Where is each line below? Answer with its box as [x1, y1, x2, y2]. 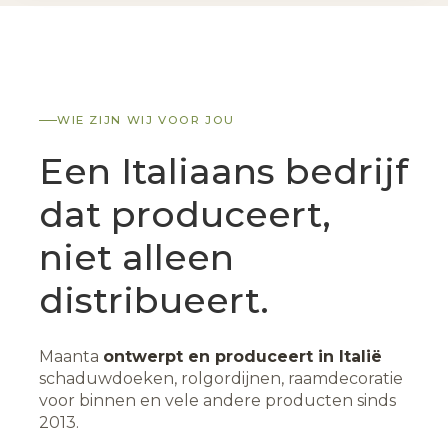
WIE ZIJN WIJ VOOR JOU [57, 113, 235, 128]
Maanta [39, 347, 103, 367]
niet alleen [39, 235, 234, 280]
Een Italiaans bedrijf [39, 149, 408, 194]
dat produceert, [39, 192, 331, 237]
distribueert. [39, 278, 269, 323]
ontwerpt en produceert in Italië [103, 347, 382, 367]
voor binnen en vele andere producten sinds [39, 391, 396, 411]
